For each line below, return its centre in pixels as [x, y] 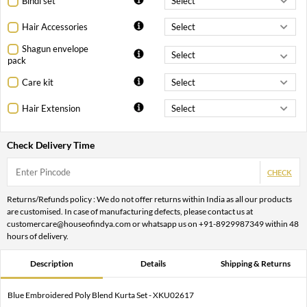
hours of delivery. [38, 236]
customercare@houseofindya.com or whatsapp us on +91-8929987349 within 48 [153, 224]
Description [51, 264]
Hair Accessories [55, 27]
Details [153, 264]
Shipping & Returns [255, 264]
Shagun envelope [55, 49]
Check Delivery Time [51, 145]
